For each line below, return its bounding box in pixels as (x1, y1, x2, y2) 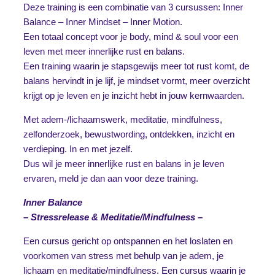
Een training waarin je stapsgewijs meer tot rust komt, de (23, 61, 249, 72)
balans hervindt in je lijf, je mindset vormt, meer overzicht (23, 76, 250, 87)
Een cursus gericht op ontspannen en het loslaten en (23, 236, 233, 247)
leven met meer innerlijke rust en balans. (23, 46, 185, 57)
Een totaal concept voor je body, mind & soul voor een (23, 31, 238, 42)
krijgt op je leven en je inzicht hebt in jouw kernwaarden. (23, 90, 244, 101)
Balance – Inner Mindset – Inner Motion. (23, 17, 182, 28)
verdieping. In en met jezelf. (23, 144, 133, 155)
